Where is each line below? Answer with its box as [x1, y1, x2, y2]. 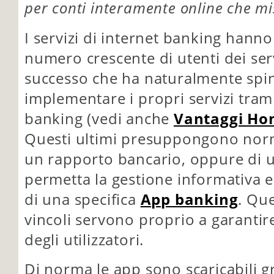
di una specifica [24, 189, 141, 209]
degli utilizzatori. [24, 229, 144, 250]
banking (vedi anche [24, 108, 174, 128]
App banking [140, 189, 239, 209]
